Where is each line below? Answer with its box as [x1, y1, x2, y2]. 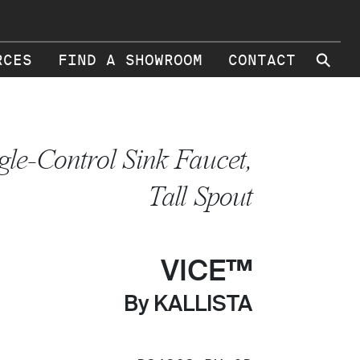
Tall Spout [148, 181, 252, 212]
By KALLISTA [124, 294, 252, 316]
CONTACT [228, 51, 296, 69]
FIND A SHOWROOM [58, 51, 202, 69]
